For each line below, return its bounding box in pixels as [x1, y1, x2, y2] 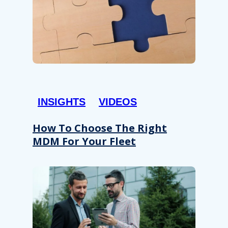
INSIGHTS [38, 96, 85, 108]
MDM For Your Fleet [33, 134, 136, 149]
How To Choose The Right [33, 121, 167, 135]
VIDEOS [99, 96, 137, 108]
